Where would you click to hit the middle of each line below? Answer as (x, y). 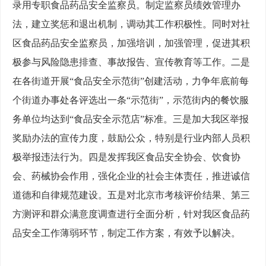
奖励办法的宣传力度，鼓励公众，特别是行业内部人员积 (131, 138)
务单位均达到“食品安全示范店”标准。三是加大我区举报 (131, 119)
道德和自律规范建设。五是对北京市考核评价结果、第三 (131, 195)
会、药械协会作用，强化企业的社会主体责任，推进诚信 (131, 176)
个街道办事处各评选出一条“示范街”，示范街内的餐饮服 (131, 100)
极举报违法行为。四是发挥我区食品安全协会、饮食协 (126, 157)
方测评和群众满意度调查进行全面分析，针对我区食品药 (131, 214)
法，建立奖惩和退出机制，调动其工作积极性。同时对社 (131, 24)
